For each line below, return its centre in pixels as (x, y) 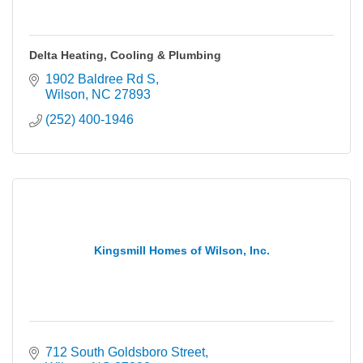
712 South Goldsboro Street (125, 352)
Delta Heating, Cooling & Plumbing (125, 55)
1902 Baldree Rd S (100, 79)
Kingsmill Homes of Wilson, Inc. (181, 250)
